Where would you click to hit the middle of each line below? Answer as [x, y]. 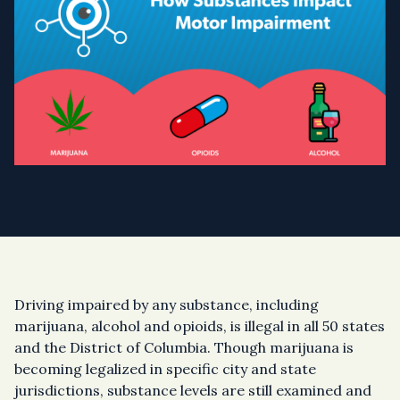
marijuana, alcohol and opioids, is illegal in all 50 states [200, 326]
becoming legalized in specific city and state [165, 369]
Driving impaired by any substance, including [167, 304]
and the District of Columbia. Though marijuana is [184, 347]
